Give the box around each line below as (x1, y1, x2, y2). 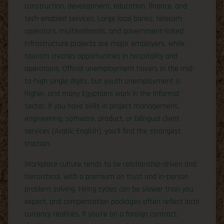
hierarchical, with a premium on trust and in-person (24, 171, 188, 182)
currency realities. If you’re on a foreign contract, (24, 208, 178, 219)
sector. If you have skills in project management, (24, 100, 179, 111)
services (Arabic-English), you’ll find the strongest (24, 125, 181, 136)
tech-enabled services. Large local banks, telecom (24, 13, 182, 24)
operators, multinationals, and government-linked (24, 25, 183, 36)
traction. (24, 138, 51, 149)
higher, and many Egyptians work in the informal (24, 88, 179, 99)
